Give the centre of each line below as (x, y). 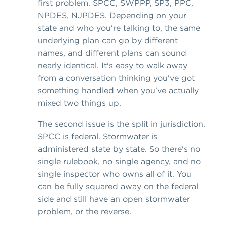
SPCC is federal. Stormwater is (97, 136)
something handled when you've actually (118, 91)
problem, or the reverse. (84, 212)
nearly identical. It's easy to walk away (113, 66)
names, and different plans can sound (112, 53)
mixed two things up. (79, 103)
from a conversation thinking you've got (116, 78)
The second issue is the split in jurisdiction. (122, 124)
